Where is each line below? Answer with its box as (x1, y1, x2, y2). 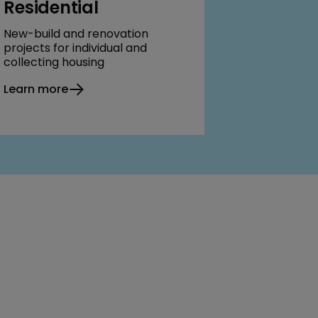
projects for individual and (4, 39, 148, 56)
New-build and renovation (4, 25, 149, 42)
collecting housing (4, 53, 105, 70)
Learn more (4, 80, 69, 97)
